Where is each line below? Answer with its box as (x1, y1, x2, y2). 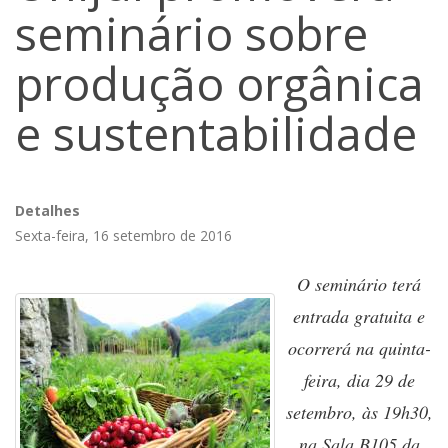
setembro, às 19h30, (285, 400, 433, 424)
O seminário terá (297, 272, 421, 296)
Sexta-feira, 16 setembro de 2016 (15, 226, 232, 245)
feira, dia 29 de (303, 368, 415, 392)
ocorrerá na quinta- (287, 336, 431, 360)
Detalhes (15, 201, 80, 220)
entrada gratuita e (293, 304, 425, 328)
